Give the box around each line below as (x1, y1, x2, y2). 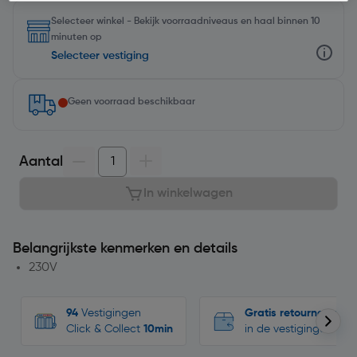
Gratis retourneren (245, 307, 340, 319)
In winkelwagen (143, 186, 233, 200)
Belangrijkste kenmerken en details (13, 241, 237, 256)
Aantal (19, 154, 63, 169)
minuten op (51, 33, 102, 42)
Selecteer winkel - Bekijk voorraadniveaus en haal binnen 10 (51, 17, 320, 26)
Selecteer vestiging (51, 50, 149, 61)
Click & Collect (66, 323, 143, 335)
